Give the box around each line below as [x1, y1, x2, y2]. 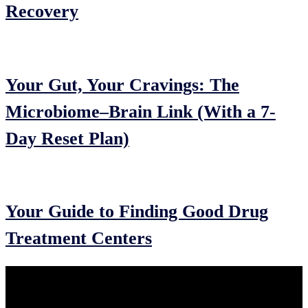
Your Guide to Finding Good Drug [5, 201, 268, 221]
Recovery [5, 1, 78, 22]
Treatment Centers [5, 228, 152, 248]
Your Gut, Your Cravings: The [5, 74, 239, 95]
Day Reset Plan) [5, 128, 129, 148]
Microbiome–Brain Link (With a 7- [5, 101, 276, 122]
